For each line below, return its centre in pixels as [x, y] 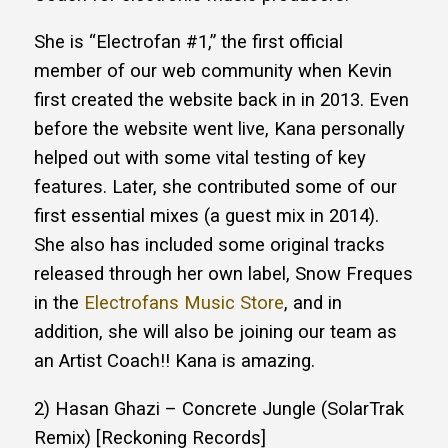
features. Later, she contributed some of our [215, 187]
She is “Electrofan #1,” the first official [188, 42]
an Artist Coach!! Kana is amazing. [174, 361]
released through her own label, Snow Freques [223, 274]
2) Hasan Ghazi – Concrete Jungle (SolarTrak [219, 408]
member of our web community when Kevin [213, 71]
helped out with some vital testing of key [200, 158]
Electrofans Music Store [184, 303]
